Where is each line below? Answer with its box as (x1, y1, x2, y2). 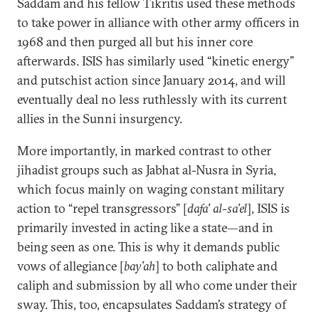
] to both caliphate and (155, 258, 278, 274)
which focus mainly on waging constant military (17, 181, 285, 197)
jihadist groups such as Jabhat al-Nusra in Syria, (17, 162, 276, 178)
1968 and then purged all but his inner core (17, 33, 253, 50)
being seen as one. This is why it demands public (17, 239, 280, 255)
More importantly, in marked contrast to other (17, 142, 271, 159)
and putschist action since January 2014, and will (17, 72, 286, 88)
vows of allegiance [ (17, 258, 124, 274)
